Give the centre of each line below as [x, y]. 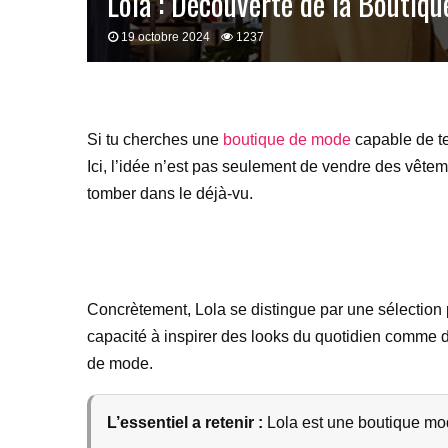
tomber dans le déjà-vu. [170, 193]
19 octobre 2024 [165, 37]
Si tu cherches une [155, 139]
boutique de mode [287, 139]
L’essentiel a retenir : [185, 422]
